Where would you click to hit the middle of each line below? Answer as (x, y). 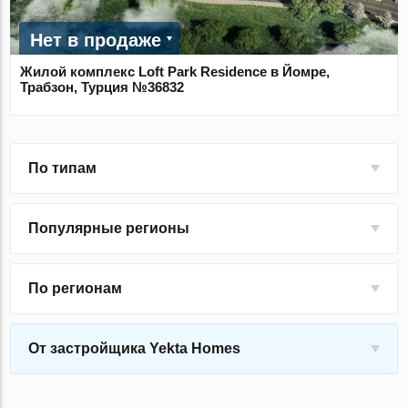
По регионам (76, 289)
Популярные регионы (109, 229)
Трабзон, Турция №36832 (102, 87)
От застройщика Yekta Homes (135, 349)
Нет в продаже (96, 41)
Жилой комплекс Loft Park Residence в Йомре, (175, 72)
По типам (63, 168)
